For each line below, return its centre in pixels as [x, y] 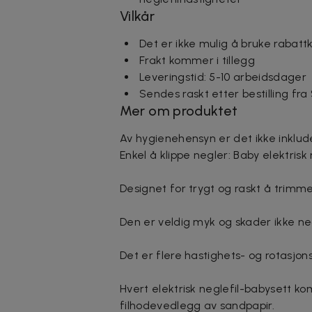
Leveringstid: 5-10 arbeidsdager [223, 77]
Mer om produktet [179, 110]
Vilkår [137, 16]
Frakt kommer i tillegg [197, 60]
